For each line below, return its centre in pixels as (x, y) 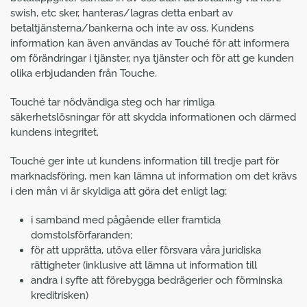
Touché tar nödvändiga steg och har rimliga (112, 102)
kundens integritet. (54, 132)
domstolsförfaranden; (82, 235)
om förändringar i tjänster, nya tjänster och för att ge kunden (152, 58)
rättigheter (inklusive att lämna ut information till (144, 265)
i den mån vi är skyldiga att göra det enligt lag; (119, 191)
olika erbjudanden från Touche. (84, 73)
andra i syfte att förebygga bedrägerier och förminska (157, 280)
